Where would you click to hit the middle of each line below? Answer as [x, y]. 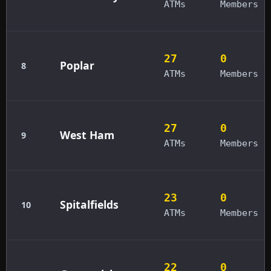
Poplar [77, 65]
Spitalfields [89, 204]
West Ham [87, 135]
